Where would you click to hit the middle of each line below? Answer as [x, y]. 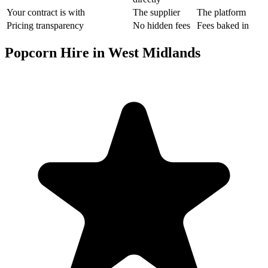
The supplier [156, 12]
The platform [221, 12]
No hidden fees [162, 25]
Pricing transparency [45, 25]
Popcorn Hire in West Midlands [103, 52]
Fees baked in [223, 25]
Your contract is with [46, 12]
